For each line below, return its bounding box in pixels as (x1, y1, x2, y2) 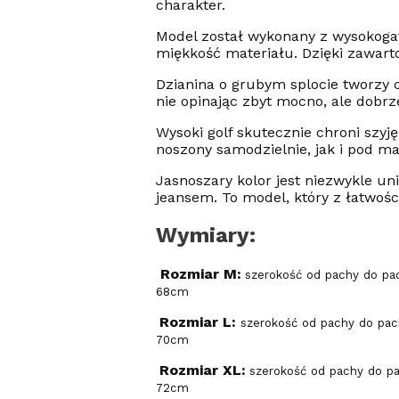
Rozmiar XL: (159, 362, 246, 379)
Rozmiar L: (159, 313, 240, 331)
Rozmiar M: (155, 265, 241, 283)
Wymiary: (155, 223, 256, 248)
